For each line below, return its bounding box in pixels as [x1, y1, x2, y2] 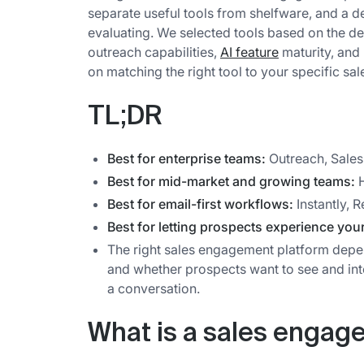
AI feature [220, 44, 279, 61]
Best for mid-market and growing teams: [107, 173, 355, 190]
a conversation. [107, 280, 200, 297]
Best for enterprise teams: [107, 150, 266, 167]
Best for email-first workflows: [107, 196, 293, 213]
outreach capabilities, [88, 44, 220, 61]
